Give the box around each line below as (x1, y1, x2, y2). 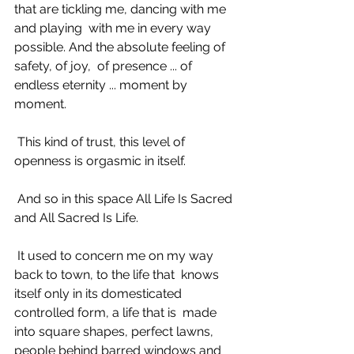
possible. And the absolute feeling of (14, 40, 228, 55)
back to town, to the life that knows (14, 267, 222, 282)
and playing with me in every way (14, 21, 214, 36)
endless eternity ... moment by (14, 77, 190, 92)
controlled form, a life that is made (14, 305, 220, 320)
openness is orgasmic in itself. (14, 153, 189, 168)
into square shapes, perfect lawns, (14, 324, 217, 339)
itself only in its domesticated (14, 286, 185, 301)
